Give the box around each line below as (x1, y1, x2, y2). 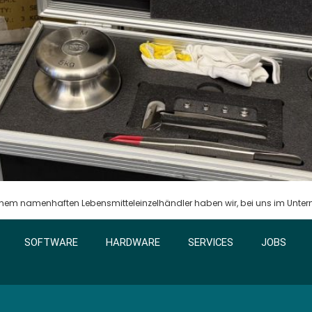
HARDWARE (106, 236, 161, 249)
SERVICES (188, 236, 234, 249)
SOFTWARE (24, 236, 79, 249)
